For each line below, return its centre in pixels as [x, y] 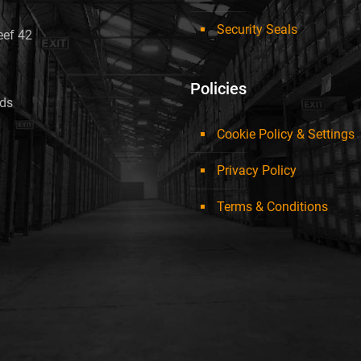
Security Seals [257, 30]
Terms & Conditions [272, 207]
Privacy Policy [257, 171]
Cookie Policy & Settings [286, 135]
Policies [218, 89]
